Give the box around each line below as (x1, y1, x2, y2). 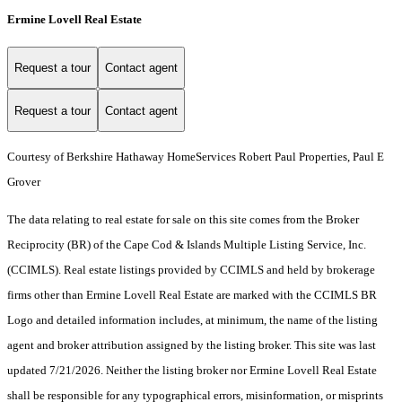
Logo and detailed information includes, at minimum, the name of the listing (7, 313, 378, 328)
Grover (7, 175, 40, 189)
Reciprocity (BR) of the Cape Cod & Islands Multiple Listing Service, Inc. (7, 238, 366, 252)
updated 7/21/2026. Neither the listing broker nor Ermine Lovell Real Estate (7, 363, 377, 378)
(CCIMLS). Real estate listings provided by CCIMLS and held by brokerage (7, 263, 375, 277)
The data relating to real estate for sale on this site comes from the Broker (7, 213, 359, 227)
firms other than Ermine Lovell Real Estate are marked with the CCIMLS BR (7, 288, 377, 302)
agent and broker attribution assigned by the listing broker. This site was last (7, 338, 376, 353)
